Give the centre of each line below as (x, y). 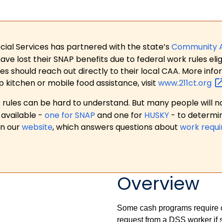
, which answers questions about (116, 127)
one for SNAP (70, 115)
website (37, 127)
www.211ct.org (186, 83)
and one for (120, 115)
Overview (158, 183)
